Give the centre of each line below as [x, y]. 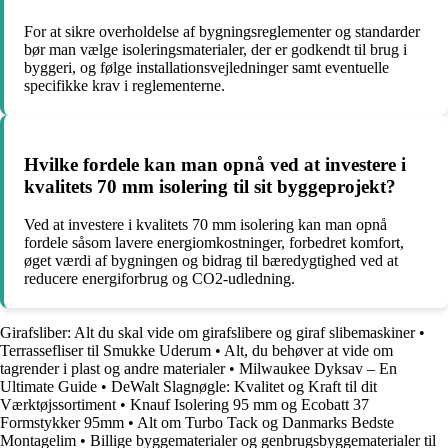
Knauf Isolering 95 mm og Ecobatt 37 [249, 405]
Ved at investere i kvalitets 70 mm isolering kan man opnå [205, 225]
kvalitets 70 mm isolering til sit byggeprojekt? [210, 186]
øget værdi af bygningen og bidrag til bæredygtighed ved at [211, 261]
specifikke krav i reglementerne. [124, 85]
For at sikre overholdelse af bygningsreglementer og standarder [222, 31]
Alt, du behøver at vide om [308, 351]
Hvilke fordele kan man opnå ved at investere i [215, 164]
